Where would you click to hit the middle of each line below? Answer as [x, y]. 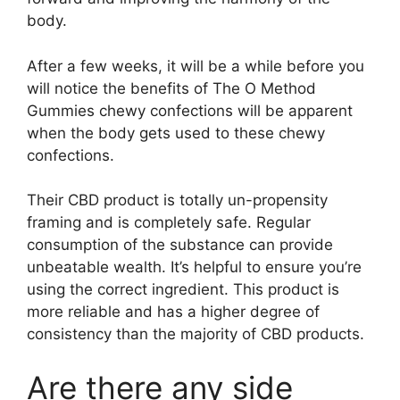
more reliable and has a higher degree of [173, 312]
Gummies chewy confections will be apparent [190, 110]
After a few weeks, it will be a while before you [196, 66]
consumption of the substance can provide [180, 245]
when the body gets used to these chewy [176, 133]
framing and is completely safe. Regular [169, 222]
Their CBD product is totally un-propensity [177, 200]
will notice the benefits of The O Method [171, 88]
